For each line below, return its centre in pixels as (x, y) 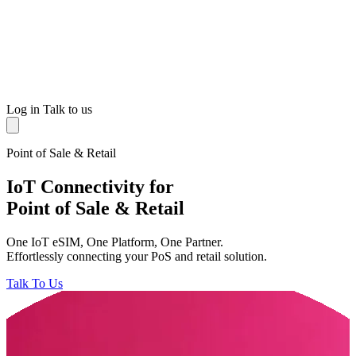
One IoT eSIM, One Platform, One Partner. (115, 242)
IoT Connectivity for (90, 186)
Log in (25, 109)
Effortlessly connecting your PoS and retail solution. (137, 256)
